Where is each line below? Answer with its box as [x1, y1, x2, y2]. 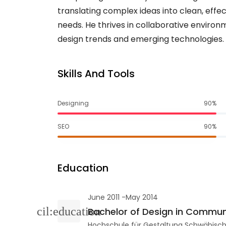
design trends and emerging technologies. [58, 33, 224, 45]
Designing [58, 99, 89, 107]
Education [58, 161, 108, 175]
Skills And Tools [58, 67, 135, 81]
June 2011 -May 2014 [88, 192, 158, 202]
